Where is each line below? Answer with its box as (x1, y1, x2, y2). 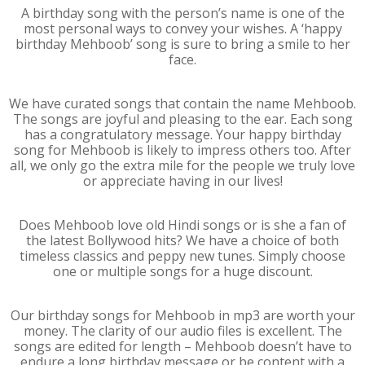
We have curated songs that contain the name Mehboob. (9, 95, 356, 112)
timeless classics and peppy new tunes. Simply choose (20, 247, 345, 265)
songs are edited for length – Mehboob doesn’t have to (13, 337, 352, 355)
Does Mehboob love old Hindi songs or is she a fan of (19, 216, 346, 234)
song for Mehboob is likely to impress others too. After (14, 141, 351, 159)
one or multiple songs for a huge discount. (52, 262, 313, 280)
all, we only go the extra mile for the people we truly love (10, 156, 355, 174)
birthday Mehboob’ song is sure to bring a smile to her (15, 35, 350, 53)
